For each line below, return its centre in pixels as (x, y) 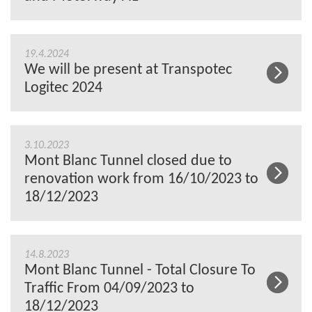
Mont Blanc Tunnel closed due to (128, 161)
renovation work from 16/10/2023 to (141, 179)
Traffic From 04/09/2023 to (109, 288)
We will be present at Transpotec (128, 70)
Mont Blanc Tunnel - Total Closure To (140, 270)
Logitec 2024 (63, 88)
